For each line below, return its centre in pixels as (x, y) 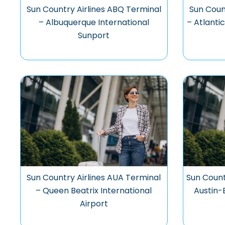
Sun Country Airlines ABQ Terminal (94, 9)
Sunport (94, 35)
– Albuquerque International (94, 22)
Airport (94, 204)
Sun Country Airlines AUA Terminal (94, 178)
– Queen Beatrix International (94, 191)
